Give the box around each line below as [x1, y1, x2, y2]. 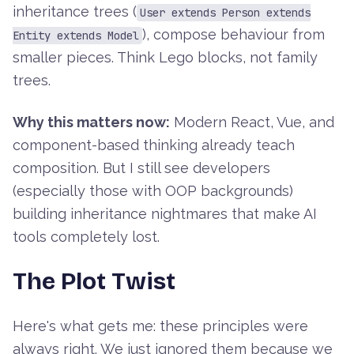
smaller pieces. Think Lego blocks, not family [13, 49, 318, 66]
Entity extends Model [13, 28, 139, 43]
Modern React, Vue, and [170, 114, 334, 131]
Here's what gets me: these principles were [13, 318, 308, 335]
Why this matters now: [13, 114, 170, 131]
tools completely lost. [13, 228, 160, 246]
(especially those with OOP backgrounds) [13, 183, 293, 200]
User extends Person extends [140, 6, 311, 21]
